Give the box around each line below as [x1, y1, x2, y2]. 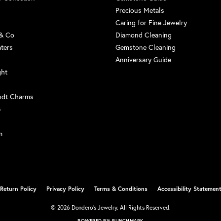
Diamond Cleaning [115, 30, 172, 39]
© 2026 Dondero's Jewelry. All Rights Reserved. [50, 203, 171, 211]
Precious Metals [115, 5, 164, 15]
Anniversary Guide [115, 54, 171, 64]
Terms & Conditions [94, 184, 147, 192]
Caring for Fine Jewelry [115, 17, 187, 27]
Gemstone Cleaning [115, 42, 176, 52]
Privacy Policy [46, 184, 84, 192]
